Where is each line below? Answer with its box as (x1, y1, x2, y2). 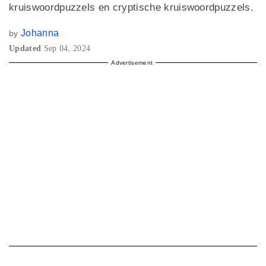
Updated (9, 44, 44, 53)
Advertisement (111, 59, 153, 66)
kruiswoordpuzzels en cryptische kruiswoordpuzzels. (9, 1, 254, 14)
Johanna (20, 28, 59, 39)
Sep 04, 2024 (43, 44, 91, 53)
